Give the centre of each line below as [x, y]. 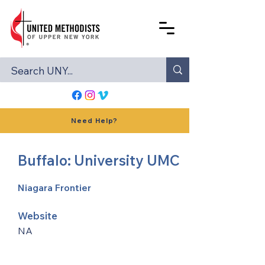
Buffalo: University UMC [99, 160]
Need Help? [94, 121]
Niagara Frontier [54, 188]
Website [38, 216]
